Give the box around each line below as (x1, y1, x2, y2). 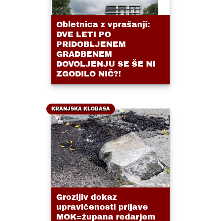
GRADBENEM (56, 50, 112, 59)
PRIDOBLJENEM (56, 40, 126, 49)
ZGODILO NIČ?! (56, 70, 121, 78)
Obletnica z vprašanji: (56, 20, 150, 29)
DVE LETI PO (56, 30, 111, 39)
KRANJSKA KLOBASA (51, 106, 110, 112)
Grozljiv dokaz (56, 193, 117, 202)
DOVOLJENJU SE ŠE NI (56, 60, 155, 69)
